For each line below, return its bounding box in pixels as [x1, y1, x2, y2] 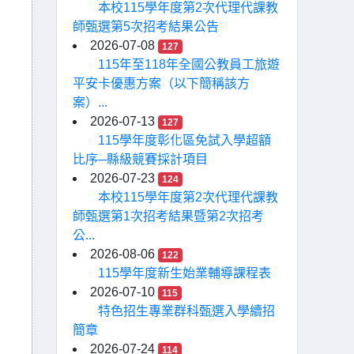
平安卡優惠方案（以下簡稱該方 [73, 77, 250, 90]
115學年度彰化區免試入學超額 [98, 134, 271, 147]
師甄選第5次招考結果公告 [73, 20, 219, 33]
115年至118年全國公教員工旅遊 [98, 58, 280, 71]
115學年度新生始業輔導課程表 [98, 266, 271, 280]
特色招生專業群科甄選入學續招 [98, 304, 275, 318]
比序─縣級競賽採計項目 [73, 153, 208, 166]
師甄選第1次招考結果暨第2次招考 [73, 209, 264, 223]
